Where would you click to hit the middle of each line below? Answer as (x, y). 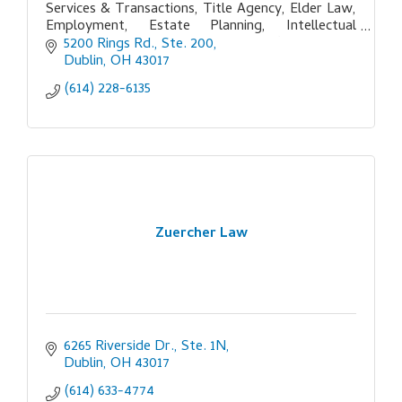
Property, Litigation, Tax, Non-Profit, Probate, (201, 44)
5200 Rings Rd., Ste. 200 (139, 44)
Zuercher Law (201, 235)
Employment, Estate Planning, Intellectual (201, 27)
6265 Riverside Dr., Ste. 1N (145, 347)
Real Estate (82, 61)
